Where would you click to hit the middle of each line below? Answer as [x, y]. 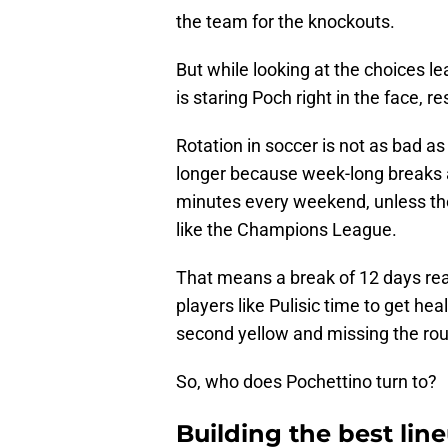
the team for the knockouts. [285, 22]
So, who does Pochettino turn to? [306, 382]
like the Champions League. [286, 230]
